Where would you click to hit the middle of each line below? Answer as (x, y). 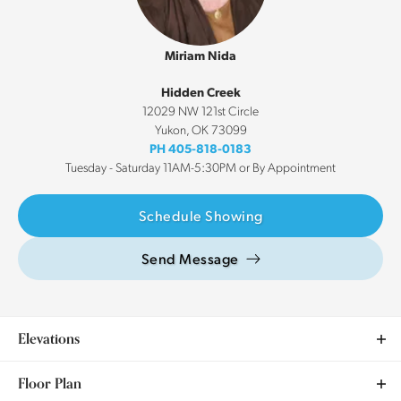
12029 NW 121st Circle (200, 110)
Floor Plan (50, 383)
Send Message (190, 258)
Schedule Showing (200, 215)
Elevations (49, 338)
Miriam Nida (200, 54)
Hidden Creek (200, 91)
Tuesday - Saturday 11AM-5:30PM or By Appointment (200, 166)
